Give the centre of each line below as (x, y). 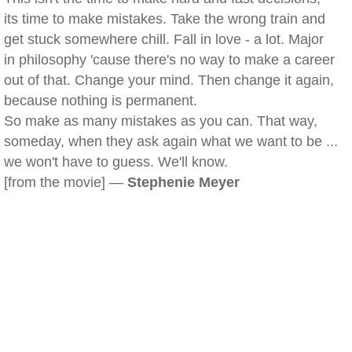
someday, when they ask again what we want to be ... (171, 141)
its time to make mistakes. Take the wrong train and (165, 19)
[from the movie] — (66, 182)
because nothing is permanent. (101, 101)
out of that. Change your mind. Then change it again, (169, 80)
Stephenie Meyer (183, 182)
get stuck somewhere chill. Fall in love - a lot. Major (164, 39)
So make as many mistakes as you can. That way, (161, 121)
